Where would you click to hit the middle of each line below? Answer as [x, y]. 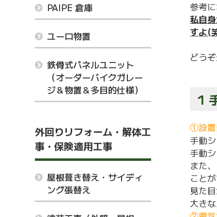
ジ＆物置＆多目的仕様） [95, 90]
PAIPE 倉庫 [70, 7]
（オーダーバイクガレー [95, 77]
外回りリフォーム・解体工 [93, 132]
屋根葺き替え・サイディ [95, 177]
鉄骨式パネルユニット [91, 64]
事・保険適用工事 [74, 146]
